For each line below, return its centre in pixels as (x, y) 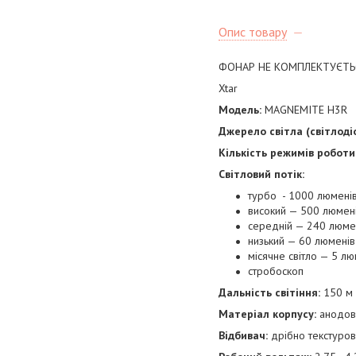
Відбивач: (243, 336)
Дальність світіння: (269, 293)
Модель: (240, 110)
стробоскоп (276, 271)
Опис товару (253, 32)
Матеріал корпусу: (269, 314)
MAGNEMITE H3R (304, 110)
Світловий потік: (261, 174)
